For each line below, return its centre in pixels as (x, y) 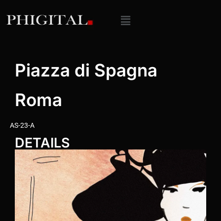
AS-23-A (22, 125)
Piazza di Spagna (86, 70)
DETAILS (42, 143)
